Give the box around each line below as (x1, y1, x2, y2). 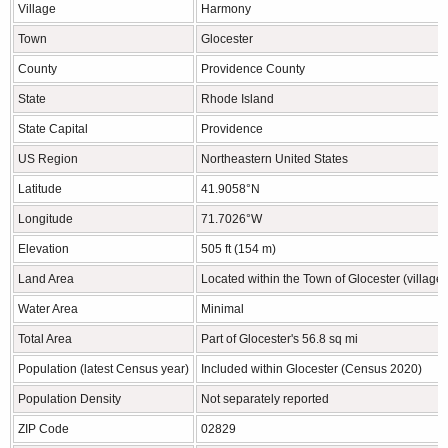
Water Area (18, 301, 78, 316)
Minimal (201, 301, 244, 316)
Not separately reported (201, 391, 329, 406)
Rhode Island (201, 91, 274, 106)
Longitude (18, 211, 73, 226)
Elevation (18, 241, 69, 256)
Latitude (18, 181, 62, 196)
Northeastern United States (201, 151, 348, 166)
